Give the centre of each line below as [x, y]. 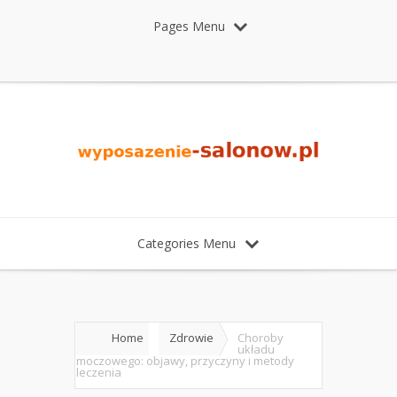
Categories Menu [186, 244]
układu [256, 350]
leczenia [99, 373]
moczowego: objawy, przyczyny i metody [185, 361]
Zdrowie [191, 338]
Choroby [261, 338]
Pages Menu [189, 26]
